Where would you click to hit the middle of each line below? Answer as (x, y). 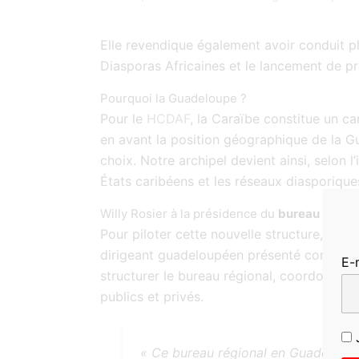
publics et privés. (152, 296)
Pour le (123, 118)
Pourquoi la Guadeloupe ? (173, 98)
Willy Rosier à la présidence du (189, 213)
